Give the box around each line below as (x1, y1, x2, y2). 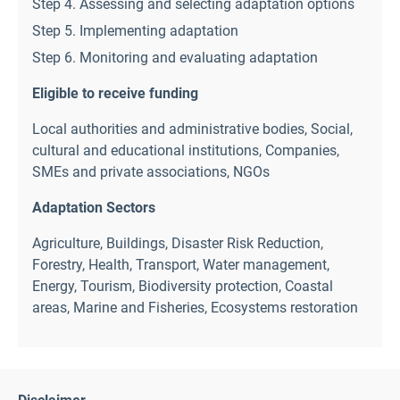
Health (88, 255, 129, 273)
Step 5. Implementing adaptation (32, 21, 238, 39)
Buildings (106, 234, 165, 252)
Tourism (80, 277, 132, 295)
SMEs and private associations (32, 162, 227, 180)
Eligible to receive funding (32, 84, 198, 102)
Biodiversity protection (138, 277, 279, 295)
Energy (32, 277, 74, 295)
